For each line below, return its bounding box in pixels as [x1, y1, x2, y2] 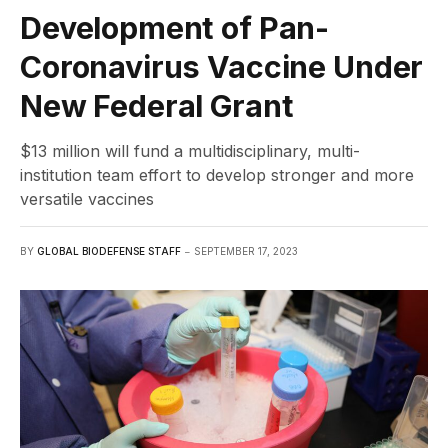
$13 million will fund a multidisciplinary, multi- [20, 140, 360, 161]
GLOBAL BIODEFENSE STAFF [37, 244, 181, 257]
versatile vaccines [20, 188, 154, 209]
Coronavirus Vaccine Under [20, 48, 424, 85]
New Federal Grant [20, 87, 294, 124]
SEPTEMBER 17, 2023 [194, 244, 298, 257]
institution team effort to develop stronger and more [20, 164, 414, 185]
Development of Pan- [20, 9, 330, 46]
